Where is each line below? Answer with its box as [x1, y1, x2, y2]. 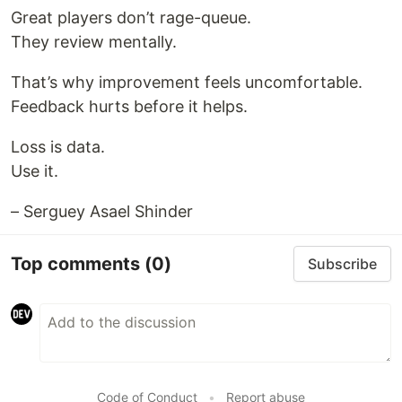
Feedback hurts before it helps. [11, 97, 248, 116]
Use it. [11, 162, 58, 180]
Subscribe [308, 255, 377, 273]
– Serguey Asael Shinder [11, 202, 193, 221]
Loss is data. [11, 137, 105, 156]
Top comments [11, 252, 144, 275]
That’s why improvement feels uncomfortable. [11, 73, 363, 92]
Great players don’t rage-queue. [11, 8, 251, 27]
